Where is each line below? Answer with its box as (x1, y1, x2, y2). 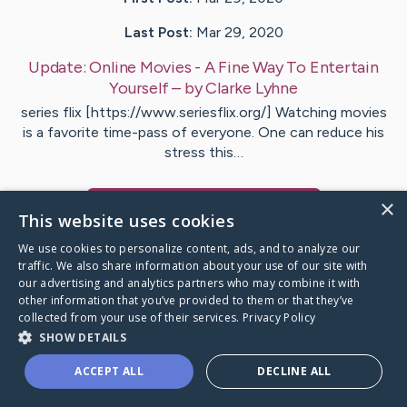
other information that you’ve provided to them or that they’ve (18, 293, 354, 308)
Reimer (140, 198, 194, 219)
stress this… (164, 144, 243, 162)
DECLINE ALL (257, 363, 332, 379)
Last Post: (124, 24, 193, 42)
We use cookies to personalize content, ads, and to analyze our (18, 241, 361, 256)
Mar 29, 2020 (195, 24, 283, 42)
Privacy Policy (242, 310, 316, 325)
